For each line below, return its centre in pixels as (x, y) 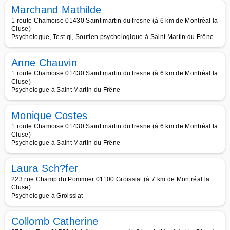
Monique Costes (50, 116)
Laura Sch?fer (45, 168)
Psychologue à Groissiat (47, 196)
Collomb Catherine (55, 221)
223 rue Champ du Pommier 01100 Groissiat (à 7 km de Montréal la (111, 179)
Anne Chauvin (44, 63)
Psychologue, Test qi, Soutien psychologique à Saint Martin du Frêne (113, 37)
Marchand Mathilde (56, 10)
